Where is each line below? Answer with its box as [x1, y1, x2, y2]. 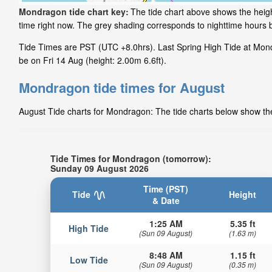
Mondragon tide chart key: [19, 5, 129, 18]
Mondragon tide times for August [19, 78, 225, 98]
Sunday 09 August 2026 [50, 161, 149, 174]
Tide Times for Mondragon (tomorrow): [50, 152, 211, 165]
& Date [152, 194, 180, 206]
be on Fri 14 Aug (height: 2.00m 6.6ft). [19, 54, 166, 67]
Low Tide [69, 253, 108, 266]
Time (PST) [143, 182, 189, 195]
